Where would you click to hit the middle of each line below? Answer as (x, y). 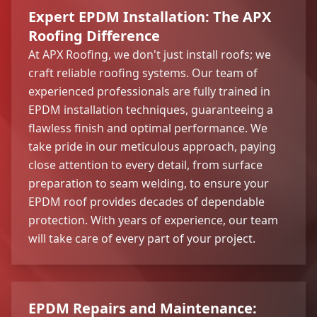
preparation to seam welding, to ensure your (149, 183)
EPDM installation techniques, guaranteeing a (151, 109)
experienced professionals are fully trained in (149, 91)
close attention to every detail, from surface (145, 165)
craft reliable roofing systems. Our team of (143, 73)
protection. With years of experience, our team (153, 220)
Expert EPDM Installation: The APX (150, 16)
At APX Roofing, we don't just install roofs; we (150, 54)
